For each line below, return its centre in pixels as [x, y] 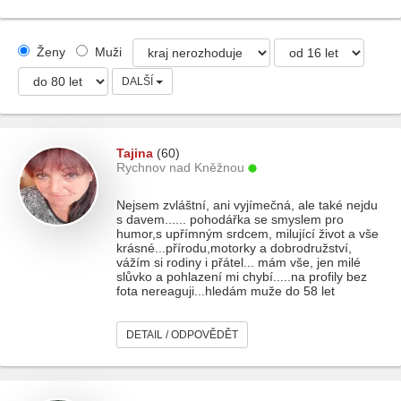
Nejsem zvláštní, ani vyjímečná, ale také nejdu [247, 205]
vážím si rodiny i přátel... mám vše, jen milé [239, 262]
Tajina [135, 153]
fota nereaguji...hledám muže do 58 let [226, 291]
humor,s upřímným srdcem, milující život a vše [247, 234]
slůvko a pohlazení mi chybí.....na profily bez [242, 277]
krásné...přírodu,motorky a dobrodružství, [234, 248]
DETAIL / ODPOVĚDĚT [182, 335]
